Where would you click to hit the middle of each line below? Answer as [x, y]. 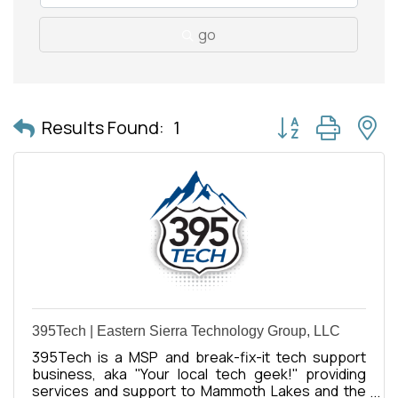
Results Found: [103, 127]
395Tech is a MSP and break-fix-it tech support [199, 357]
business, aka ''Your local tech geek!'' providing [199, 374]
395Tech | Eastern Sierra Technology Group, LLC [186, 331]
